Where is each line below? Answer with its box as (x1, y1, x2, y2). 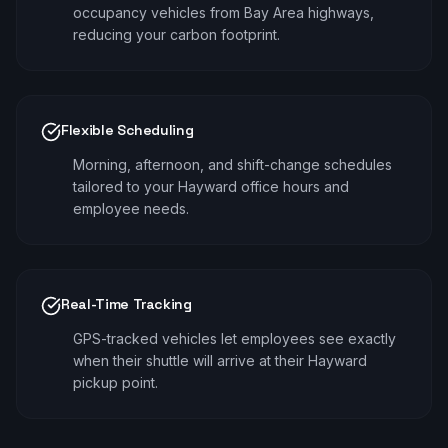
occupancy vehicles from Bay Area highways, (73, 4, 374, 21)
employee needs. (73, 200, 189, 217)
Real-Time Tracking (61, 295, 192, 313)
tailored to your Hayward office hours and (73, 178, 349, 195)
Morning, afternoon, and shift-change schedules (73, 156, 392, 173)
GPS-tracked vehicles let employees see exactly (73, 330, 396, 347)
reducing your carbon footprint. (73, 26, 280, 43)
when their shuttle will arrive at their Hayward (73, 352, 367, 369)
